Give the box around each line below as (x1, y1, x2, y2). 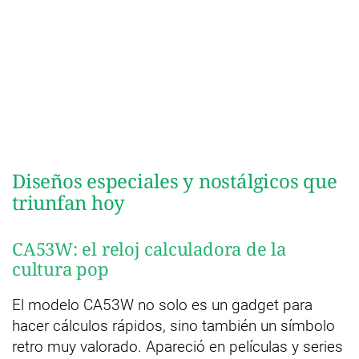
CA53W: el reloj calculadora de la (12, 236, 286, 260)
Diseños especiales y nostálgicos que (12, 167, 337, 194)
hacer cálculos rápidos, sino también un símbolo (12, 317, 335, 335)
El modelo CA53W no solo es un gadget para (12, 296, 313, 314)
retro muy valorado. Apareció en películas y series (12, 337, 343, 356)
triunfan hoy (12, 189, 126, 216)
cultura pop (12, 256, 109, 280)
